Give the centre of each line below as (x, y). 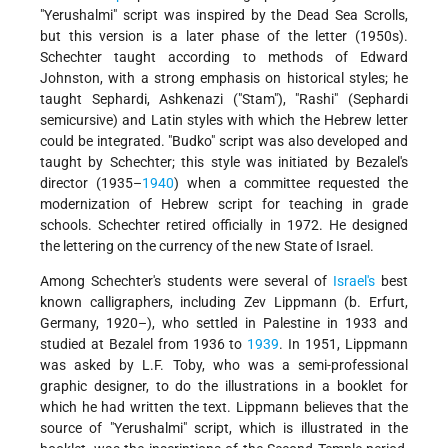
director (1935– (91, 183)
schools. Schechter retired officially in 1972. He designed (224, 225)
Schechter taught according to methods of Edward (224, 57)
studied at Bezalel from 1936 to (144, 344)
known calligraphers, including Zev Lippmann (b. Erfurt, (224, 302)
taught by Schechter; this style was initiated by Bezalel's (224, 162)
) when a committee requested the (291, 183)
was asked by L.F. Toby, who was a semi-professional (224, 365)
